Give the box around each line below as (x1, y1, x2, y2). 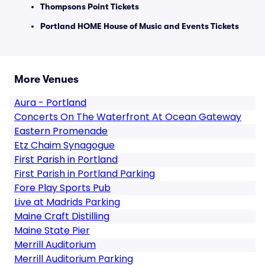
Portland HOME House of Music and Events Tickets (40, 21, 239, 31)
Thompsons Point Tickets (40, 2, 139, 11)
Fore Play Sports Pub (14, 181, 111, 195)
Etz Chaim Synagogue (14, 138, 115, 152)
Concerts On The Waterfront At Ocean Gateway (14, 110, 241, 124)
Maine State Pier (14, 224, 90, 237)
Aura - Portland (14, 96, 86, 109)
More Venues (14, 73, 79, 85)
